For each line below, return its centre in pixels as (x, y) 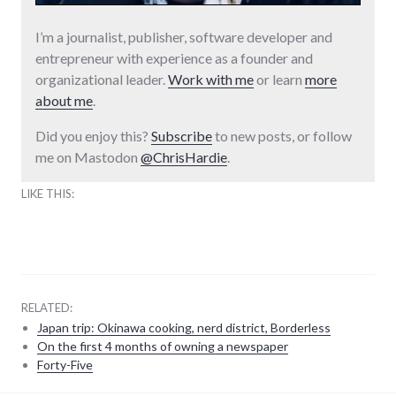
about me (64, 100)
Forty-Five (65, 364)
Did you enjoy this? (93, 135)
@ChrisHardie (184, 156)
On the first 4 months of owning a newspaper (162, 346)
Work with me (211, 79)
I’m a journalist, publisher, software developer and (184, 36)
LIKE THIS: (48, 193)
